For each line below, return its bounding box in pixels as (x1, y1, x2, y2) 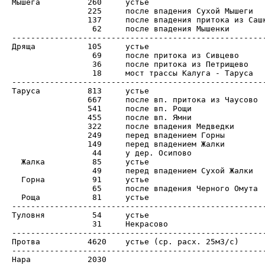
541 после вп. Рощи (12, 104, 88, 113)
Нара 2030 (12, 254, 31, 264)
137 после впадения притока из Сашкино (12, 15, 88, 24)
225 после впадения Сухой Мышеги (12, 6, 88, 15)
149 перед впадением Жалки (12, 139, 88, 148)
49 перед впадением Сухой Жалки (12, 166, 102, 175)
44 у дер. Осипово (12, 148, 88, 157)
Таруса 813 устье (12, 86, 40, 95)
